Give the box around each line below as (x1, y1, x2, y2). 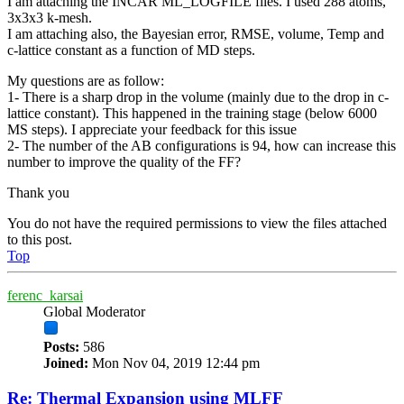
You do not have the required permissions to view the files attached (7, 216, 387, 232)
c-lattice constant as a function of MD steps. (7, 42, 255, 59)
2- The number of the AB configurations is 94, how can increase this (7, 138, 396, 154)
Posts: (43, 339, 79, 355)
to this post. (7, 232, 72, 248)
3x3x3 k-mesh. (7, 10, 92, 26)
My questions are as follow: (7, 73, 164, 89)
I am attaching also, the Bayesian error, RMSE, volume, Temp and (7, 26, 384, 42)
